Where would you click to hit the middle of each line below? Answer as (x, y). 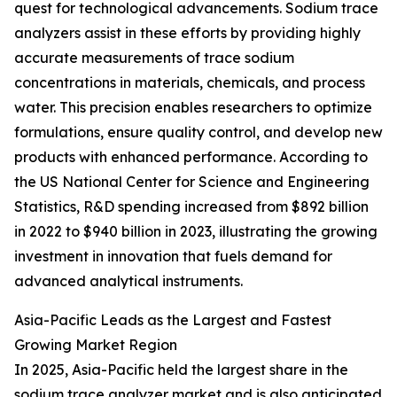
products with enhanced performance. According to (191, 157)
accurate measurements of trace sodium (154, 58)
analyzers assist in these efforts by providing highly (187, 33)
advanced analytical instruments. (128, 281)
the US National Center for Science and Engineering (192, 182)
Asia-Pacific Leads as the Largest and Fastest (173, 320)
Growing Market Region (96, 345)
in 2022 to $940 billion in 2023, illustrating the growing (196, 232)
